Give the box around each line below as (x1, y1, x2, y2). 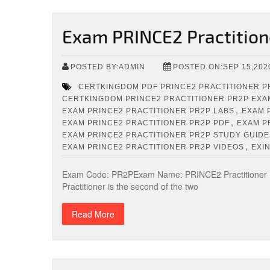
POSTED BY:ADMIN (71, 62, 145, 71)
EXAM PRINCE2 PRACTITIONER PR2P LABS (62, 106, 234, 115)
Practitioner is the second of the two (62, 180, 198, 192)
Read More (72, 208, 115, 220)
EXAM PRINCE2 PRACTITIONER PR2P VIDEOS (62, 142, 244, 151)
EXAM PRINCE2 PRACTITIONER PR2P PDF (62, 118, 230, 127)
